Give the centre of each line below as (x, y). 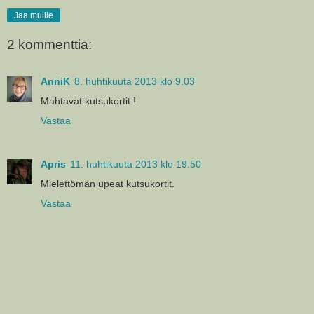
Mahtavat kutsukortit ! (88, 101)
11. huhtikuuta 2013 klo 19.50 (136, 164)
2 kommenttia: (49, 45)
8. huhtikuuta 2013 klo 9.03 (135, 81)
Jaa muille (34, 15)
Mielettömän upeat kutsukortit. (108, 183)
